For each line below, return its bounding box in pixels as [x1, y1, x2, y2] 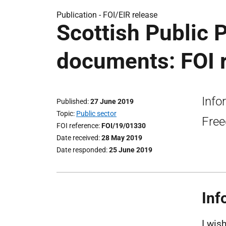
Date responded [56, 146, 106, 154]
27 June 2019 [90, 97, 134, 105]
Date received [56, 134, 98, 142]
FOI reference [56, 122, 98, 130]
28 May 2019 [101, 134, 142, 142]
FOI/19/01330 [101, 122, 146, 130]
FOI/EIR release [103, 10, 157, 20]
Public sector [76, 109, 117, 118]
